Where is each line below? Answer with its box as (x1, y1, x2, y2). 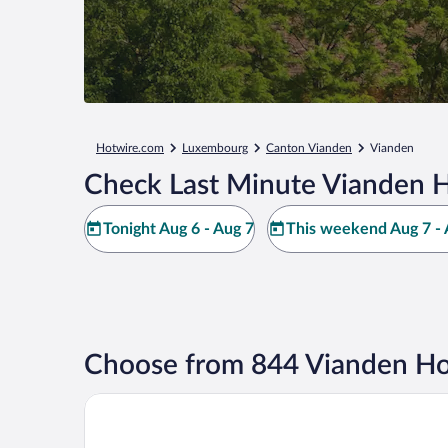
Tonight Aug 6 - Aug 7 (103, 221, 254, 237)
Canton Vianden (266, 142, 352, 154)
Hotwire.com (96, 142, 164, 154)
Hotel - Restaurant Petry (83, 393, 254, 409)
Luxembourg (182, 142, 248, 154)
